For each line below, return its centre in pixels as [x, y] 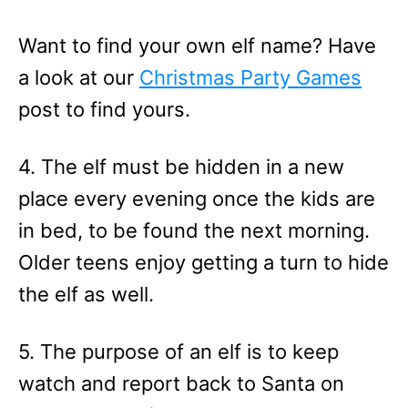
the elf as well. [86, 295]
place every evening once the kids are [197, 199]
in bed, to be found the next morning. [194, 231]
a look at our [79, 78]
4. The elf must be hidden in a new [181, 167]
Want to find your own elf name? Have [197, 46]
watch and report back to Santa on [181, 384]
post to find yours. [104, 110]
